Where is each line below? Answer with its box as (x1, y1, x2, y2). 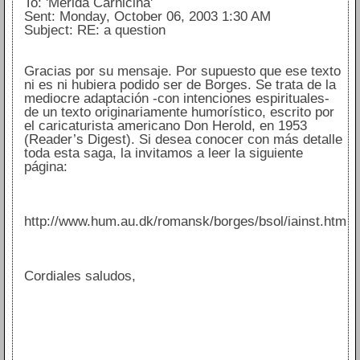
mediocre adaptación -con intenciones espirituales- (23, 91, 329, 107)
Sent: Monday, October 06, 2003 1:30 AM (23, 9, 271, 25)
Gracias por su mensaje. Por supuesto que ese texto (23, 63, 341, 80)
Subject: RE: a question (23, 22, 166, 39)
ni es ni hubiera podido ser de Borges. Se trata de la (23, 77, 336, 93)
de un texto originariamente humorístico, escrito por (23, 104, 334, 121)
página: (23, 159, 67, 175)
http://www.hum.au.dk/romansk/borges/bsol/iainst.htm (23, 214, 346, 230)
